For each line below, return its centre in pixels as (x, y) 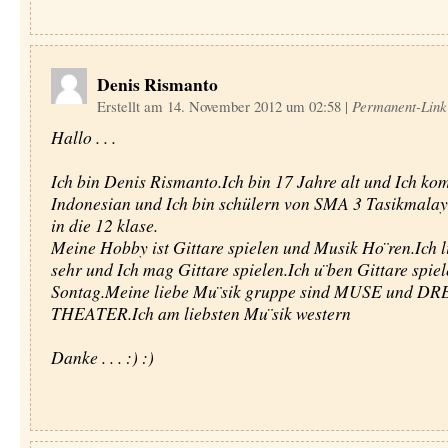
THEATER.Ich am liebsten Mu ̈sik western (200, 313)
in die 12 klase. (104, 225)
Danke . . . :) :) (102, 357)
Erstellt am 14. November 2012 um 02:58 (220, 106)
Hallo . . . (83, 137)
